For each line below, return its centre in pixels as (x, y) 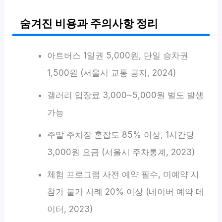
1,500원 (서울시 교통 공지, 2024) (111, 73)
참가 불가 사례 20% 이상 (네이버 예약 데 (125, 192)
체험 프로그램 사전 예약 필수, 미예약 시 (123, 174)
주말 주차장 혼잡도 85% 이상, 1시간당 (120, 135)
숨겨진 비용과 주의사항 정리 (89, 23)
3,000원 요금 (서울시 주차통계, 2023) (121, 152)
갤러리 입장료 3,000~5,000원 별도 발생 (125, 95)
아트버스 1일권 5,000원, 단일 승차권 (117, 55)
